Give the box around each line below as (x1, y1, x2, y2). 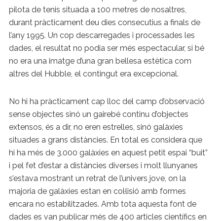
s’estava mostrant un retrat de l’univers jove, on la (8, 173, 186, 183)
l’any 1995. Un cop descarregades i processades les (8, 30, 195, 40)
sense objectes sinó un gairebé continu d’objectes (8, 109, 188, 119)
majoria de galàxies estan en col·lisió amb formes (8, 186, 186, 196)
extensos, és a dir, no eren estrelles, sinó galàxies (8, 122, 183, 132)
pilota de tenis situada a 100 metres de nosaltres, (8, 4, 186, 14)
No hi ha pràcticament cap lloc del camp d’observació (8, 96, 205, 106)
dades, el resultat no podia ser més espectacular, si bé (8, 43, 204, 53)
